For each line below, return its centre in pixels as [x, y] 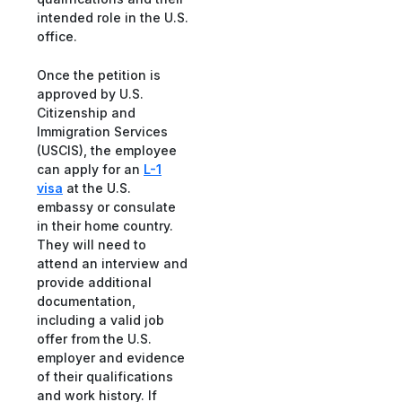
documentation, [86, 301]
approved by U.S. [90, 94]
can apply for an [90, 170]
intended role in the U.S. [113, 17]
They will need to [92, 245]
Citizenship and [86, 113]
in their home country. [105, 226]
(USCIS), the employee [107, 151]
